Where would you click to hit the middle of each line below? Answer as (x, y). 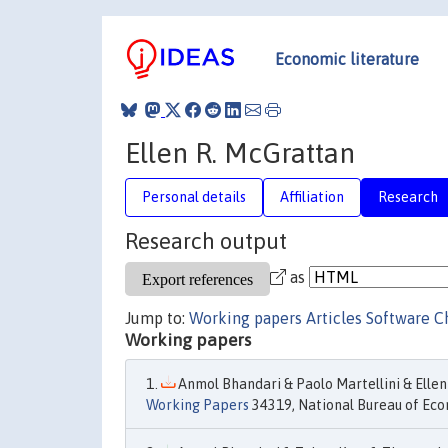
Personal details (194, 196)
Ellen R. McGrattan (240, 152)
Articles (334, 318)
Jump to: (157, 318)
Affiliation (312, 196)
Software (398, 318)
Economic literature (347, 58)
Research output (206, 241)
